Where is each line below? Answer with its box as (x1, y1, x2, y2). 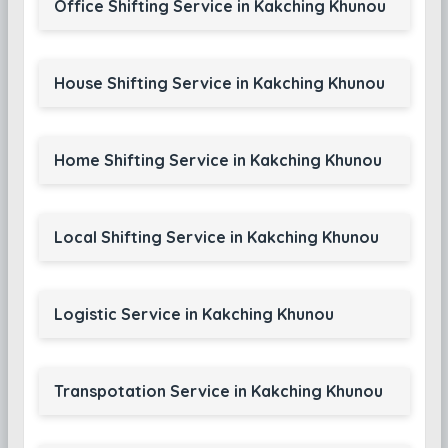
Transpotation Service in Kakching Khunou (53, 381, 383, 401)
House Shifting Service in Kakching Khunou (53, 73, 385, 93)
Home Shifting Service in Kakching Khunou (53, 150, 382, 170)
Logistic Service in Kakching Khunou (53, 304, 334, 324)
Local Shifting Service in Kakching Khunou (53, 227, 379, 247)
